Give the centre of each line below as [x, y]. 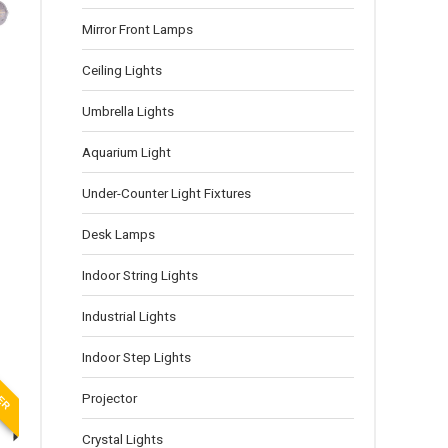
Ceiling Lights [122, 70]
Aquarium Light [126, 152]
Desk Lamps [118, 234]
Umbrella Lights [128, 111]
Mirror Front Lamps [137, 29]
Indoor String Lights [140, 275]
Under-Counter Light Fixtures [166, 193]
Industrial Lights [129, 316]
